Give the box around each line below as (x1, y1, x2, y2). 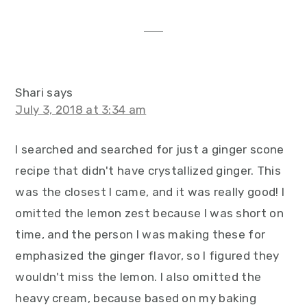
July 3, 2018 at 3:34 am (15, 103, 147, 116)
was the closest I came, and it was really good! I (15, 185, 285, 199)
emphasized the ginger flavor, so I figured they (15, 249, 280, 262)
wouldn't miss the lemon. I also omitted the (15, 270, 262, 284)
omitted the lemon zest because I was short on (15, 206, 284, 220)
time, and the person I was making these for (15, 228, 266, 241)
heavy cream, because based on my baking (15, 291, 257, 305)
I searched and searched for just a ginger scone (15, 143, 284, 156)
